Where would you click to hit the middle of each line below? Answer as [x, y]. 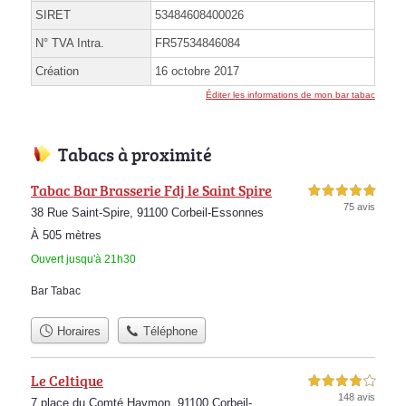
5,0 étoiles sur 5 [342, 191]
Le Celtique [67, 380]
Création [57, 72]
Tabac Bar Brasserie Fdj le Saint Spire [151, 191]
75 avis [359, 207]
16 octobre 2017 [197, 72]
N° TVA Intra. [70, 43]
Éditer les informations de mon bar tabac [290, 95]
